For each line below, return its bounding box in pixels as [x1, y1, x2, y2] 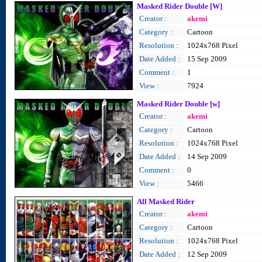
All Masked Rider [137, 197, 195, 206]
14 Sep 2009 [187, 152, 227, 161]
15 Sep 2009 [187, 54, 227, 63]
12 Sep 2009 [187, 250, 227, 258]
